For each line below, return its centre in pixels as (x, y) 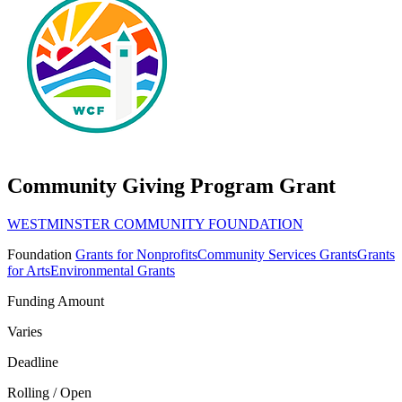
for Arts (29, 270)
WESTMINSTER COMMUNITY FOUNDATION (155, 223)
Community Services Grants (277, 254)
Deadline (33, 362)
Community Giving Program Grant (171, 185)
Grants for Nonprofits (136, 254)
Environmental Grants (113, 270)
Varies (25, 331)
